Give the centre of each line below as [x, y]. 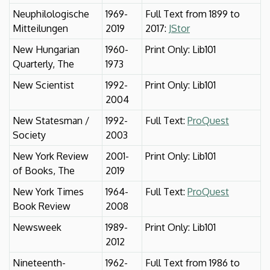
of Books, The [44, 170]
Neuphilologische [51, 14]
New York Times [48, 191]
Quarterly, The [43, 64]
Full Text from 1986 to [193, 262]
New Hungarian [46, 49]
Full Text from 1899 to [193, 14]
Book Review [42, 206]
